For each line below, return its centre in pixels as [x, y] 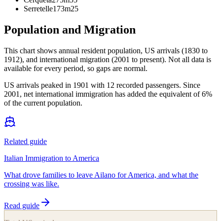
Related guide [25, 141]
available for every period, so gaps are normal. [76, 68]
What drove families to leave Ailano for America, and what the [101, 175]
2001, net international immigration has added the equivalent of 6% [108, 94]
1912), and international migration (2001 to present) [84, 59]
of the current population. [43, 103]
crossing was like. [32, 184]
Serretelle [38, 8]
